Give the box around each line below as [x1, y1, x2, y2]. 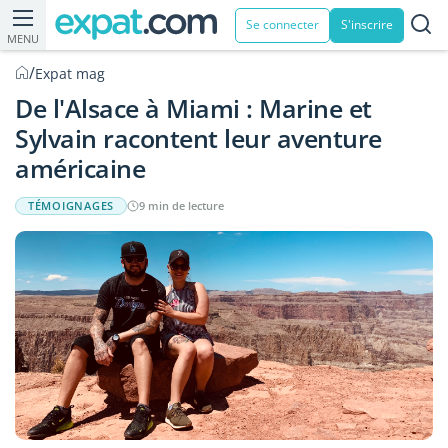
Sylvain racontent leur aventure [15, 121, 382, 155]
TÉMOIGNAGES [28, 198, 115, 213]
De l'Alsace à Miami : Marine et [15, 91, 372, 125]
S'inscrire [341, 16, 393, 33]
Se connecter [246, 16, 319, 33]
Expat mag [35, 64, 105, 83]
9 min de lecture [139, 198, 225, 213]
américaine [15, 151, 146, 185]
